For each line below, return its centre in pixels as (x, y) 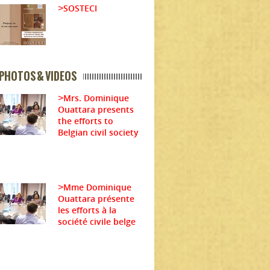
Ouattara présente (96, 198)
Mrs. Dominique (96, 98)
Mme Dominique (97, 187)
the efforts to (86, 121)
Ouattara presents (96, 109)
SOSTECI (80, 8)
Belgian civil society (98, 132)
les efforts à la (87, 210)
